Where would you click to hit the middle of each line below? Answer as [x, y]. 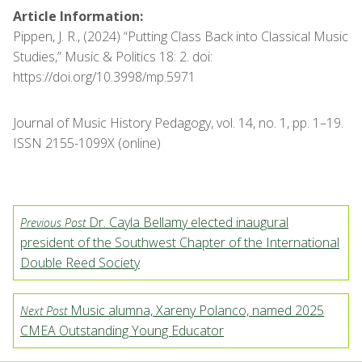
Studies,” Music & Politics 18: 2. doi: [113, 57]
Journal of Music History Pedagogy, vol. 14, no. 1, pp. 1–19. [178, 123]
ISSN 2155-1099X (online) [87, 143]
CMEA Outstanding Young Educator [122, 330]
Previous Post [53, 223]
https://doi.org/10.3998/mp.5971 [104, 77]
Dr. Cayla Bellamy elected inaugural [187, 222]
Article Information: [78, 16]
